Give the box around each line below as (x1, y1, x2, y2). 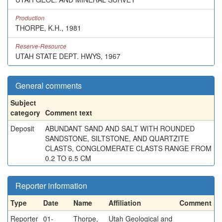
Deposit (10, 123, 34, 133)
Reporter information (15, 180, 87, 191)
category (10, 108, 40, 117)
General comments (15, 80, 82, 91)
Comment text (45, 108, 92, 117)
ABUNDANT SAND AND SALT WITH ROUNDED (45, 123, 195, 133)
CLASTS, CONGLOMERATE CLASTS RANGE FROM (45, 143, 212, 153)
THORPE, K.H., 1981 (15, 23, 81, 33)
